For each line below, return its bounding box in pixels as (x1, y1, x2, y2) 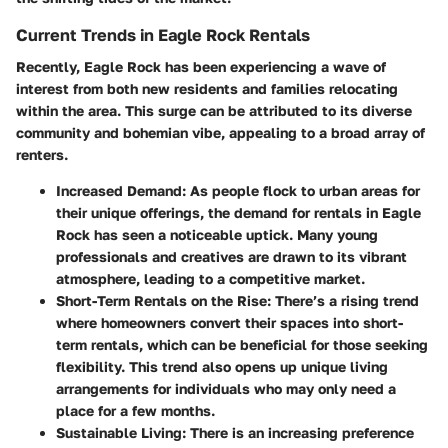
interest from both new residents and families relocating (16, 80, 398, 98)
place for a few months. (56, 402, 215, 420)
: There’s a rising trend (267, 292, 419, 310)
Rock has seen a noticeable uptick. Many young (56, 226, 378, 244)
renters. (16, 146, 68, 164)
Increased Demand (56, 182, 182, 200)
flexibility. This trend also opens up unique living (56, 358, 388, 376)
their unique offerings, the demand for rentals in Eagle (56, 204, 421, 222)
